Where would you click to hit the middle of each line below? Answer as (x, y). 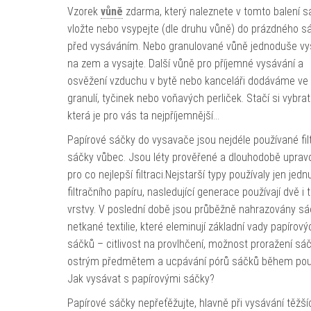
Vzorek (84, 11)
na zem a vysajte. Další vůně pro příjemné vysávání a (185, 64)
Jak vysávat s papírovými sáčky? (141, 279)
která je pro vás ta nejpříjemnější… (143, 116)
